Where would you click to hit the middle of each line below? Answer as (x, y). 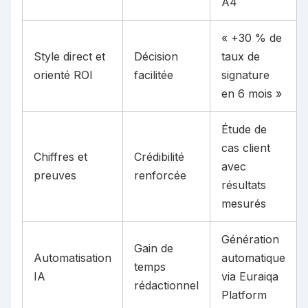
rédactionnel (166, 286)
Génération (250, 240)
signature (245, 75)
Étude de (244, 130)
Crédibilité (159, 157)
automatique (253, 258)
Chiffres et (60, 157)
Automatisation (73, 258)
